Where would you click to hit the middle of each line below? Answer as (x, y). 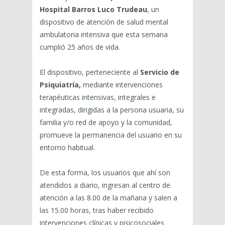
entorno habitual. (67, 148)
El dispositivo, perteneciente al (90, 72)
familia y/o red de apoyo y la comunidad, (106, 123)
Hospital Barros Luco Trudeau (93, 10)
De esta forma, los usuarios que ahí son (105, 173)
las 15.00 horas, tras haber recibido (97, 210)
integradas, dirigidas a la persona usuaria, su (112, 110)
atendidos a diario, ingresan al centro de (105, 185)
